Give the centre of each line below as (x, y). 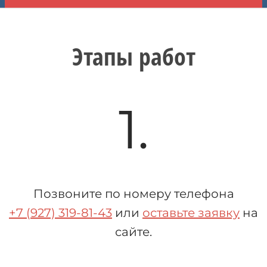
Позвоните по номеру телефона (133, 193)
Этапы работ (133, 56)
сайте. (133, 232)
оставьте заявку (191, 212)
